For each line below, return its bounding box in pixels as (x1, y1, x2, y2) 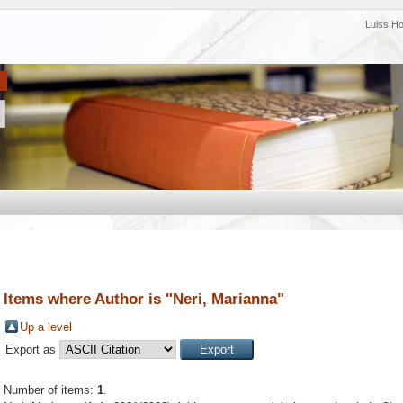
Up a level (20, 320, 72, 335)
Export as (5, 343, 59, 357)
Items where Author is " (4, 290, 173, 308)
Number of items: (4, 383, 97, 398)
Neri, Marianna (173, 290, 277, 308)
